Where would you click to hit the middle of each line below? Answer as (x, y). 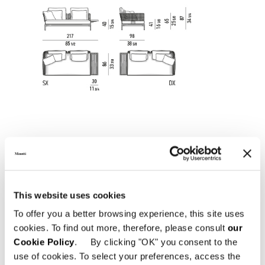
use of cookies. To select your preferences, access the (127, 256)
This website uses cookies (70, 195)
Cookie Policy (44, 242)
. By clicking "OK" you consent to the (156, 242)
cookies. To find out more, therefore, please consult (121, 228)
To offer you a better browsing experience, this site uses (129, 214)
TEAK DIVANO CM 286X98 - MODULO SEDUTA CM (150, 226)
